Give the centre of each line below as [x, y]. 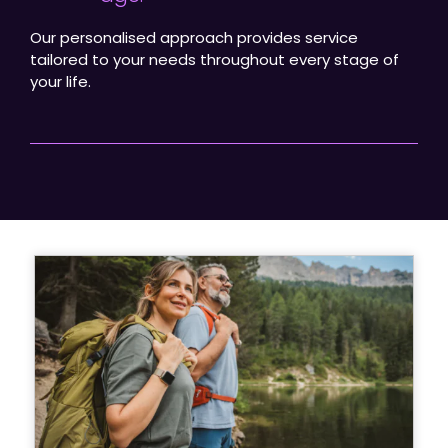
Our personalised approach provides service [194, 37]
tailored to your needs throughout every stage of [214, 59]
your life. [60, 81]
